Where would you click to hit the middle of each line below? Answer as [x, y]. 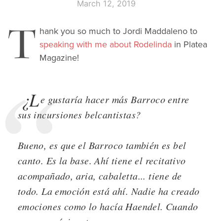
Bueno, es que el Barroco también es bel [102, 145]
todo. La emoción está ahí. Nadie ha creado [109, 191]
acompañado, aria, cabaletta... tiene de [100, 175]
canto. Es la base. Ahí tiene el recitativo [102, 160]
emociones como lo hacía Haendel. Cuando [108, 206]
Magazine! [59, 57]
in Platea [189, 44]
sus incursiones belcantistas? [79, 114]
